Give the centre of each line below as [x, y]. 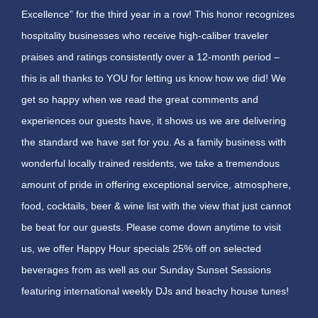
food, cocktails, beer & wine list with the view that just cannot [156, 205]
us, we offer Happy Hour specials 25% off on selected [141, 248]
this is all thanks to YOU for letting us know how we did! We [154, 78]
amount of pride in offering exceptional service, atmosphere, [156, 184]
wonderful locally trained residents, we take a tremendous [150, 163]
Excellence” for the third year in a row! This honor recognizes [158, 14]
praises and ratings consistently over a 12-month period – [150, 56]
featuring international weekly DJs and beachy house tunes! [157, 291]
